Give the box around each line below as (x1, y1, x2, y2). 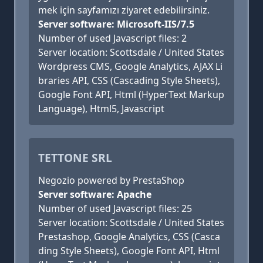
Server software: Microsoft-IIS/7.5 (38, 18, 194, 31)
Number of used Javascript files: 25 (38, 202, 192, 215)
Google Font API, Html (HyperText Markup (38, 88, 224, 101)
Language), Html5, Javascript (38, 102, 164, 115)
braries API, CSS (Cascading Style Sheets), (38, 74, 220, 87)
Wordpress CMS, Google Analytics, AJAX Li (38, 60, 222, 73)
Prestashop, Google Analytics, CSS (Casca (38, 230, 220, 243)
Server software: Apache (38, 188, 151, 201)
